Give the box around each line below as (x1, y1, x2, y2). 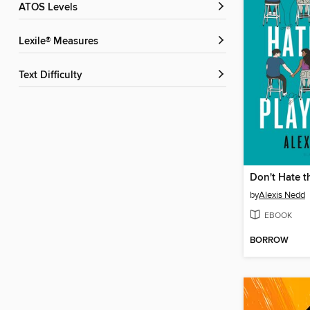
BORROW (250, 235, 289, 247)
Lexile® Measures (24, 35, 98, 48)
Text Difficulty (24, 69, 82, 82)
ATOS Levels (25, 1, 77, 15)
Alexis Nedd (259, 189, 305, 201)
